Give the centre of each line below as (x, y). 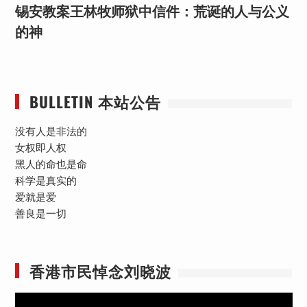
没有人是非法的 (51, 131)
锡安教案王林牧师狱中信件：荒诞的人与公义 (152, 11)
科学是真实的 (46, 181)
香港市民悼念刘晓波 (100, 270)
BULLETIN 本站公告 (95, 101)
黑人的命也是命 (51, 164)
